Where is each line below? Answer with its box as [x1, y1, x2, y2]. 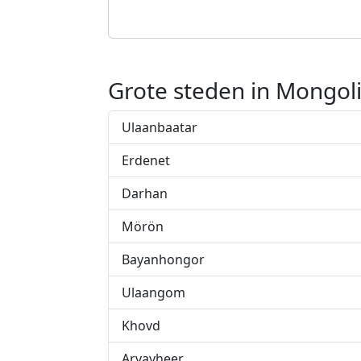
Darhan [122, 185, 168, 202]
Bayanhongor [122, 251, 205, 268]
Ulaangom [122, 284, 185, 301]
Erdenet [122, 151, 170, 169]
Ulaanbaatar [122, 118, 197, 136]
